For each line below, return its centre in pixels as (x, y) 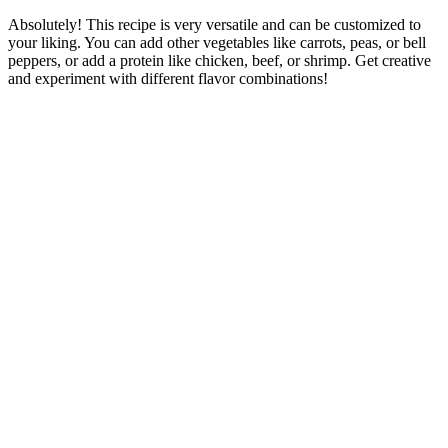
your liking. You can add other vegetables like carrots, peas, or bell (217, 43)
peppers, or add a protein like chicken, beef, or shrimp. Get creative (219, 61)
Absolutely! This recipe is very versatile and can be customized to (214, 25)
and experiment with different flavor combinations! (168, 79)
